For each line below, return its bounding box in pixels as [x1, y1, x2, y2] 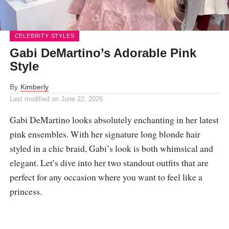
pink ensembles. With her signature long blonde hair [9, 128, 200, 140]
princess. [9, 185, 42, 197]
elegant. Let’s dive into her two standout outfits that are [9, 156, 209, 169]
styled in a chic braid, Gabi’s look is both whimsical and [9, 142, 213, 154]
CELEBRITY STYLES [14, 33, 75, 39]
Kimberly [20, 83, 49, 91]
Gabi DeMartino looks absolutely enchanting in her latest [9, 113, 219, 126]
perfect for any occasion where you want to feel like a [9, 171, 202, 183]
